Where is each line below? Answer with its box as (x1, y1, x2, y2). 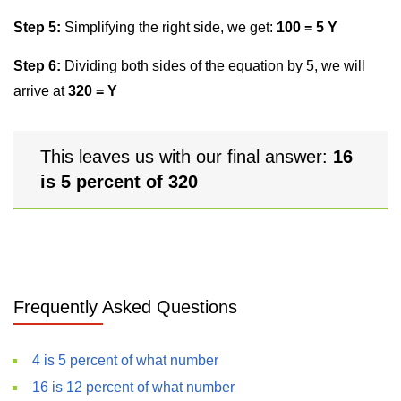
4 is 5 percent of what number (32, 353, 218, 368)
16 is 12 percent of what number (32, 380, 235, 395)
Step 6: (13, 58, 61, 73)
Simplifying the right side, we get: (61, 20, 277, 35)
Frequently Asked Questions (13, 297, 237, 317)
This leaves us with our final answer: (40, 147, 333, 166)
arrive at (13, 83, 68, 98)
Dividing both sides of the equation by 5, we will (61, 58, 365, 73)
